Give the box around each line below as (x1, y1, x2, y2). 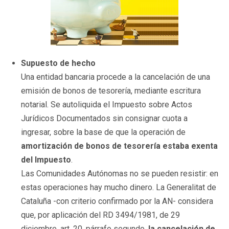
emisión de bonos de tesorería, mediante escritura (21, 85, 201, 96)
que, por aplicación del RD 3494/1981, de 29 (21, 210, 180, 220)
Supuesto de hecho (21, 58, 96, 68)
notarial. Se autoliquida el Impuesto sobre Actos (21, 99, 192, 109)
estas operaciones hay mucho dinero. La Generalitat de (21, 182, 216, 192)
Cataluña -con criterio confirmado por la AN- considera (21, 196, 213, 206)
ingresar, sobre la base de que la (21, 127, 139, 137)
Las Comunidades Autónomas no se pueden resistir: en (21, 168, 218, 178)
